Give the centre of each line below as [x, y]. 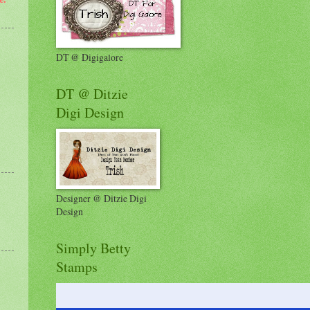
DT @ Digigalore [90, 57]
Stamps [77, 266]
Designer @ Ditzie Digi [101, 198]
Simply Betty [93, 248]
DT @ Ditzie [92, 93]
